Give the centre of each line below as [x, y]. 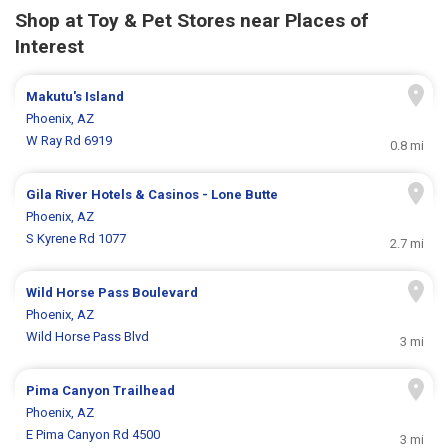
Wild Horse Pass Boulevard [112, 293]
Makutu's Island [75, 97]
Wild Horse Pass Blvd [88, 337]
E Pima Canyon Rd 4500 [93, 435]
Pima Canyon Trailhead [101, 391]
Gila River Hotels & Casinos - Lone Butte [152, 195]
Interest [49, 47]
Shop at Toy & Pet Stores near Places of [192, 21]
